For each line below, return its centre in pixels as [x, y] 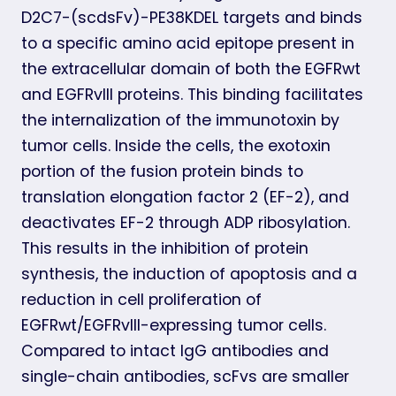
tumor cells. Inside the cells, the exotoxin [176, 145]
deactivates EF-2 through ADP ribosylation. [186, 222]
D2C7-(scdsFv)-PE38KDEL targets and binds [192, 17]
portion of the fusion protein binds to [162, 171]
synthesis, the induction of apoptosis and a [189, 274]
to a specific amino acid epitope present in [188, 43]
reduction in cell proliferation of [141, 299]
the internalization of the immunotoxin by [180, 120]
